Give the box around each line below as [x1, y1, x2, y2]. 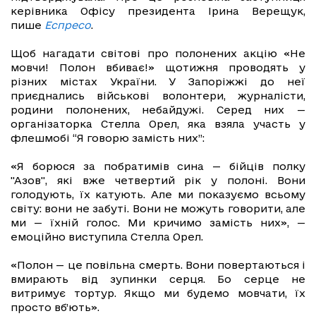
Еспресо [44, 19, 91, 32]
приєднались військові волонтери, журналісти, [11, 90, 305, 102]
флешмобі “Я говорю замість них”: [11, 132, 205, 145]
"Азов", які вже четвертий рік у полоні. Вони [11, 174, 305, 187]
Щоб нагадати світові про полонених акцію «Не [11, 47, 305, 60]
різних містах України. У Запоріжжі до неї [11, 75, 305, 88]
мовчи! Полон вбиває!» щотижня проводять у [11, 61, 305, 74]
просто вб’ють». [11, 301, 99, 314]
